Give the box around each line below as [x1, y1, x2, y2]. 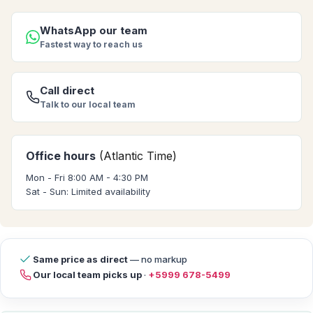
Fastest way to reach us [40, 39, 143, 50]
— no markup [130, 253, 187, 265]
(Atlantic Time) [99, 149, 177, 163]
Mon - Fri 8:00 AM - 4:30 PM [26, 172, 148, 184]
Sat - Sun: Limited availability [26, 186, 150, 198]
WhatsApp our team [40, 24, 147, 38]
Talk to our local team [40, 99, 136, 110]
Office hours [26, 149, 96, 163]
